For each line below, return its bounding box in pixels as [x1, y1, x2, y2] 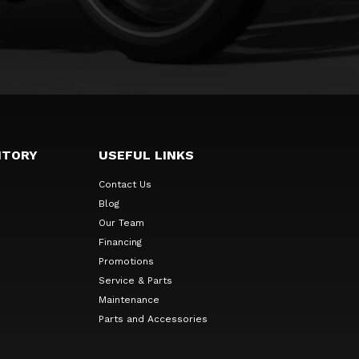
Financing [98, 236, 142, 248]
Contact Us [98, 178, 151, 190]
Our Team [98, 216, 144, 228]
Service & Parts [98, 274, 172, 286]
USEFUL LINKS [98, 147, 194, 163]
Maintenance [98, 293, 159, 305]
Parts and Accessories [98, 313, 208, 325]
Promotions [98, 255, 154, 267]
